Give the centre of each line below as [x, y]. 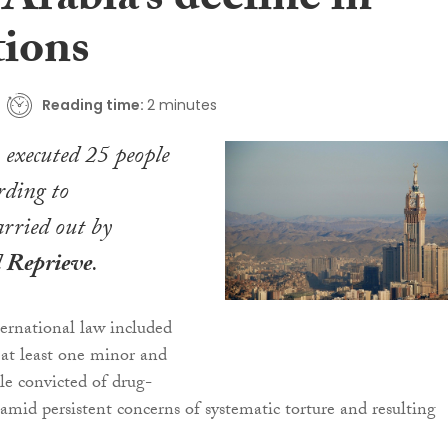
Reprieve [49, 267]
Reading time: [92, 104]
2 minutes [181, 104]
